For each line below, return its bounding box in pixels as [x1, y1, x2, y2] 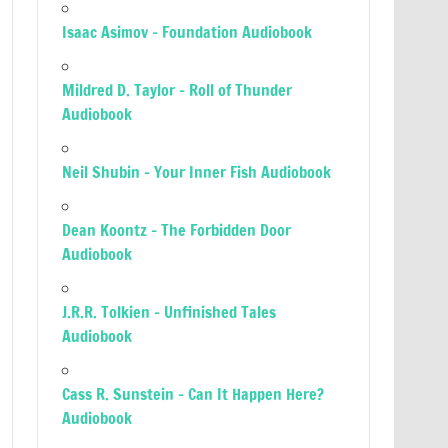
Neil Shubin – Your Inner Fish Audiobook [62, 161, 332, 183]
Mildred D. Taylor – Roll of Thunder [62, 79, 293, 101]
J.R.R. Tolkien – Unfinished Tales [62, 301, 277, 323]
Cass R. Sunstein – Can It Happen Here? [62, 383, 325, 405]
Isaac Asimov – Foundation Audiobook [62, 21, 313, 43]
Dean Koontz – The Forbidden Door [62, 219, 292, 241]
